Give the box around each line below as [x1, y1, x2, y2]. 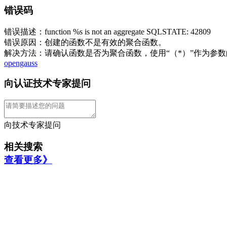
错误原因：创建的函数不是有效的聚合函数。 [4, 37, 166, 47]
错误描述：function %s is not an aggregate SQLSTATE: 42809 [4, 27, 211, 36]
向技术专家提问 [4, 120, 61, 129]
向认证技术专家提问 [4, 78, 91, 89]
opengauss [4, 58, 37, 67]
